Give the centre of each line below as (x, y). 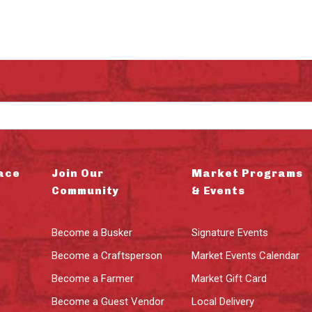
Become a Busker (92, 233)
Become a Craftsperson (107, 256)
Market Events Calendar (245, 256)
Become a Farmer (93, 279)
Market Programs (247, 173)
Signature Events (229, 233)
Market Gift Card (229, 279)
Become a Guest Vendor (108, 302)
